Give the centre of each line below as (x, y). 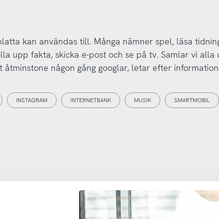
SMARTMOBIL (192, 100)
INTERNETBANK (90, 100)
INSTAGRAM (32, 100)
